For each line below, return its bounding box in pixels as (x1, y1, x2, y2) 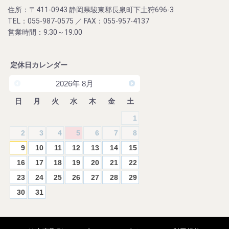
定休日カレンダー (10, 60, 67, 69)
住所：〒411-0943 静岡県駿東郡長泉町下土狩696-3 (8, 5, 174, 14)
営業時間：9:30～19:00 (8, 28, 82, 36)
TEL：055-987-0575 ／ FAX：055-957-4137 (8, 16, 149, 25)
